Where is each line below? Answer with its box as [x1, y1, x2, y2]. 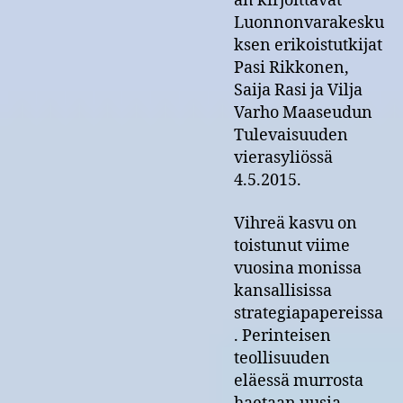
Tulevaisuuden [234, 125, 348, 146]
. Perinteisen [234, 325, 331, 346]
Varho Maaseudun [234, 103, 372, 123]
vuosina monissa [234, 257, 362, 279]
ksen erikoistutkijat [234, 35, 382, 56]
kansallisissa [234, 280, 332, 301]
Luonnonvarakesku [234, 13, 384, 33]
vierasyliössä [234, 148, 333, 168]
